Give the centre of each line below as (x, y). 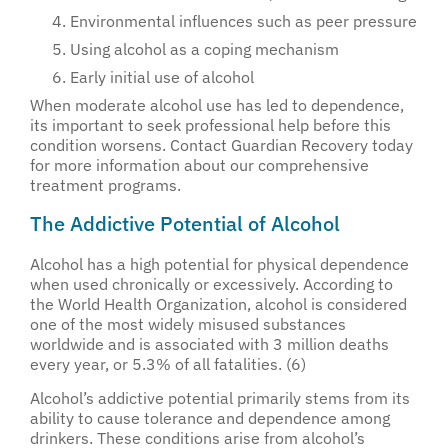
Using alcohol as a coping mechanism (204, 49)
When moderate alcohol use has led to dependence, (217, 105)
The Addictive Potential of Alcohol (185, 223)
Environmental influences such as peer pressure (243, 21)
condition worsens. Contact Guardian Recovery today (221, 145)
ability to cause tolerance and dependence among (210, 417)
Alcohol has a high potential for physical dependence (219, 263)
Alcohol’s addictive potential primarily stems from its (220, 397)
